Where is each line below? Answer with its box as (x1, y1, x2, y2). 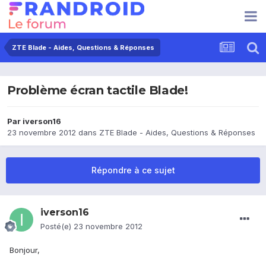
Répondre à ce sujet (91, 165, 175, 176)
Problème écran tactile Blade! (7, 83, 188, 98)
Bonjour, (9, 245, 40, 255)
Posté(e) (40, 221, 74, 232)
